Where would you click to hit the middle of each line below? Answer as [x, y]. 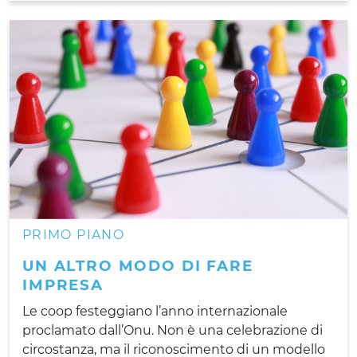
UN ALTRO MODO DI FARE [138, 265]
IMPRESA [63, 284]
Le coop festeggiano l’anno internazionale [155, 311]
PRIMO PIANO [73, 234]
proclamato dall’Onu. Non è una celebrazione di [173, 330]
